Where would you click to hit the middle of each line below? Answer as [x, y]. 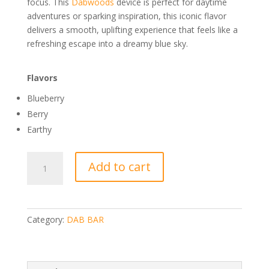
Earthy [39, 129]
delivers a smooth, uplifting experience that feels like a [132, 29]
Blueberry [45, 98]
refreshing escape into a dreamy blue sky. [107, 43]
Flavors [42, 77]
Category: [47, 219]
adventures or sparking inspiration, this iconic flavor [126, 16]
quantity [42, 255]
